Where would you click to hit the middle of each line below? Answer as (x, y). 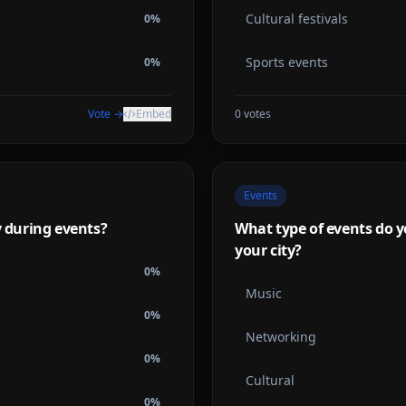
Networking (281, 337)
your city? (268, 250)
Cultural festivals (297, 19)
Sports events (287, 62)
